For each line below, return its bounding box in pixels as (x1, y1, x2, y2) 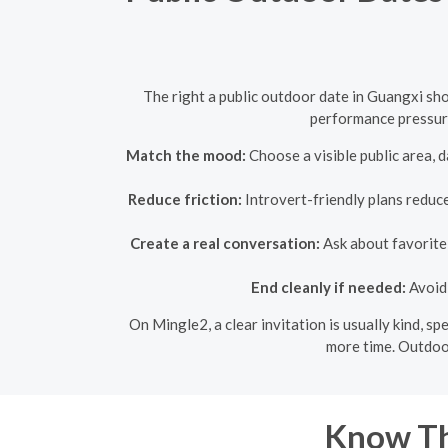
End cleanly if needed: (251, 278, 406, 296)
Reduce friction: (128, 190, 242, 208)
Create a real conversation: (130, 234, 320, 252)
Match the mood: (125, 146, 246, 164)
